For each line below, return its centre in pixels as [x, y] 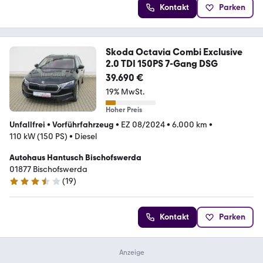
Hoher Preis [124, 110]
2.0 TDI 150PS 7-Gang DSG [161, 64]
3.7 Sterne [27, 186]
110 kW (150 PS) [38, 137]
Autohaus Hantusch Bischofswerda [75, 158]
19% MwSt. [125, 92]
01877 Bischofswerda [48, 170]
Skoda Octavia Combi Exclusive [174, 52]
